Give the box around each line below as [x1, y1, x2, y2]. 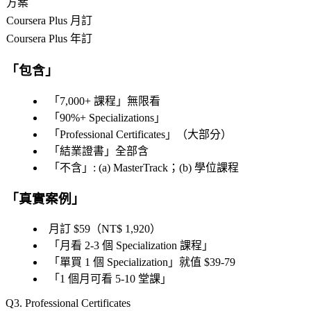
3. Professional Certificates [14, 297, 131, 310]
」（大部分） [165, 128, 232, 140]
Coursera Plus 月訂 [6, 15, 92, 27]
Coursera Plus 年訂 [6, 33, 92, 45]
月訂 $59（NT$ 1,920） [49, 223, 161, 235]
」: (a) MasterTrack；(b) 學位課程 [82, 161, 239, 174]
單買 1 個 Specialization [60, 256, 168, 269]
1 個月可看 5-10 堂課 [60, 273, 160, 285]
